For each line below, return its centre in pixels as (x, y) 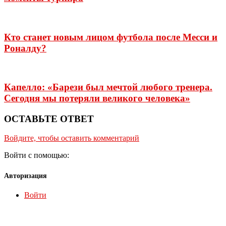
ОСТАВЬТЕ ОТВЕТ (49, 119)
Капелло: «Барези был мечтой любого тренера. (108, 87)
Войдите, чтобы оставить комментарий (72, 138)
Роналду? (25, 48)
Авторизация (25, 176)
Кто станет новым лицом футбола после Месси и (111, 37)
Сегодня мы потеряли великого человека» (97, 98)
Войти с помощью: (38, 155)
